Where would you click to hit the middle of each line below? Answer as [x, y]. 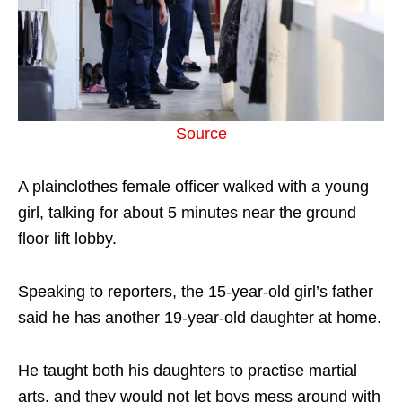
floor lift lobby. [67, 239]
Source [201, 134]
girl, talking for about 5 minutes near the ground [187, 213]
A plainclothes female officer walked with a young [193, 187]
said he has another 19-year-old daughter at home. [200, 318]
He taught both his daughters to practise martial [188, 371]
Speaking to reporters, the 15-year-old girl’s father [196, 292]
